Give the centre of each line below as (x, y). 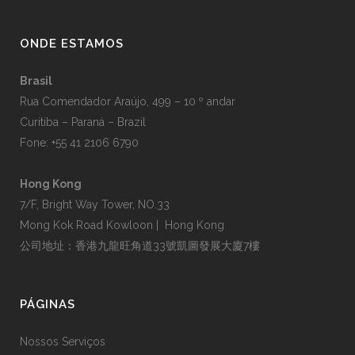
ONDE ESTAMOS (72, 44)
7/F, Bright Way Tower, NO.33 (95, 204)
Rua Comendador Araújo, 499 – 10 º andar (128, 101)
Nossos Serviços (63, 342)
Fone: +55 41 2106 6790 (79, 143)
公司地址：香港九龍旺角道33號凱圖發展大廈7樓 (140, 246)
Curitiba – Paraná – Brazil (83, 122)
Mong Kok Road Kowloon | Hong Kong (122, 225)
